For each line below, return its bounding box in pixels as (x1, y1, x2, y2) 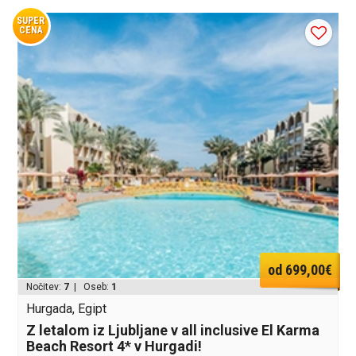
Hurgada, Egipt (26, 301, 107, 317)
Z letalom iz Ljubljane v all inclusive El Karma (26, 322, 320, 339)
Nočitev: (26, 281, 64, 293)
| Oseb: (69, 281, 112, 293)
